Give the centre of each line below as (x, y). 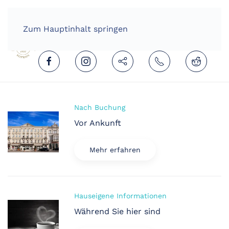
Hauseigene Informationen (120, 196)
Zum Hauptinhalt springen (75, 29)
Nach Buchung (100, 107)
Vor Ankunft (98, 123)
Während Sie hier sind (117, 211)
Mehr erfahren (115, 150)
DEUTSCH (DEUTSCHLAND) (129, 20)
